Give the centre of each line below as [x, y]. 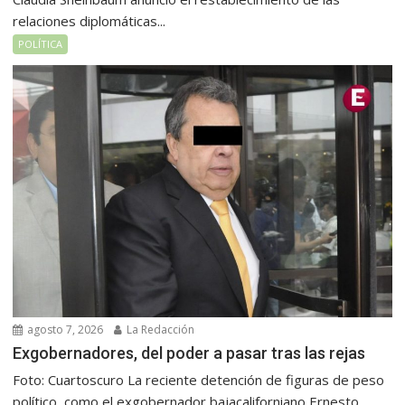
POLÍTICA [41, 43]
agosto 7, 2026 [64, 330]
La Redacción [160, 330]
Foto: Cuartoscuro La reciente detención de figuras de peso [199, 380]
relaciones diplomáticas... [89, 20]
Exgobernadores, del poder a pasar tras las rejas [189, 353]
